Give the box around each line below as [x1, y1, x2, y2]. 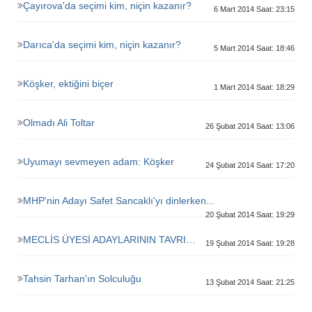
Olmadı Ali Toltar [23, 117, 95, 128]
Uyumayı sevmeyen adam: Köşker [23, 156, 174, 167]
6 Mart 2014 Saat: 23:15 [214, 5, 295, 13]
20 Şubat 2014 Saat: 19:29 [205, 210, 295, 219]
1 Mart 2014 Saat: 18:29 [214, 83, 295, 91]
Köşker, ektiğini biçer [23, 78, 114, 89]
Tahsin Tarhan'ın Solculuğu [23, 273, 141, 284]
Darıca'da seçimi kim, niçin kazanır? [23, 39, 181, 50]
